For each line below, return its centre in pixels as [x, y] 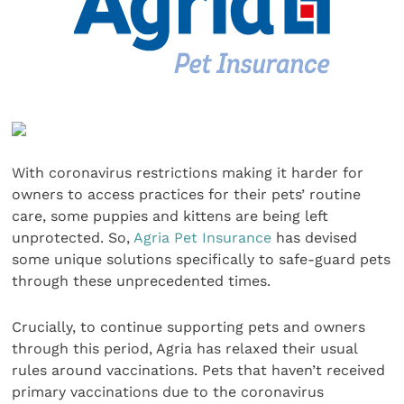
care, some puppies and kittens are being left [170, 216]
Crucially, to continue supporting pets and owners [189, 326]
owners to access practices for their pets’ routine [187, 195]
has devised [315, 238]
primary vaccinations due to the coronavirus [168, 391]
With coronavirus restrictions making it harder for [188, 173]
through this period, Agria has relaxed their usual [185, 348]
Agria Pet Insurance [203, 238]
